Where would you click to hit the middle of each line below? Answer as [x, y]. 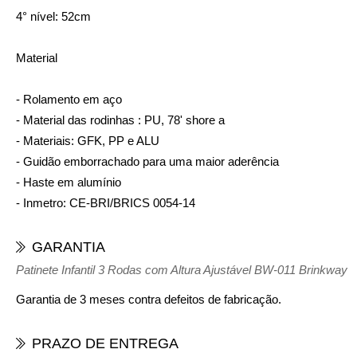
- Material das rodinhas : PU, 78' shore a [120, 120]
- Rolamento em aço [69, 99]
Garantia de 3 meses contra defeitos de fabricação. [149, 299]
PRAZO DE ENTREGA [105, 343]
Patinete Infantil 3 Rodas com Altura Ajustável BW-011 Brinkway [182, 270]
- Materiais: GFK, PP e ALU [88, 141]
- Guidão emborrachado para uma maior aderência [147, 161]
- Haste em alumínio [69, 182]
